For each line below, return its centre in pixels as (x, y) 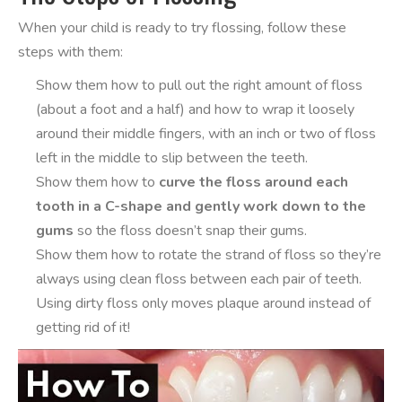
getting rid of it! (83, 328)
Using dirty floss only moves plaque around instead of (203, 303)
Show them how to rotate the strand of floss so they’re (209, 255)
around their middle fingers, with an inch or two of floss (206, 134)
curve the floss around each (253, 182)
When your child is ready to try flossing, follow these (182, 28)
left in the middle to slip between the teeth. (172, 158)
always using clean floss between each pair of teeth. (199, 279)
